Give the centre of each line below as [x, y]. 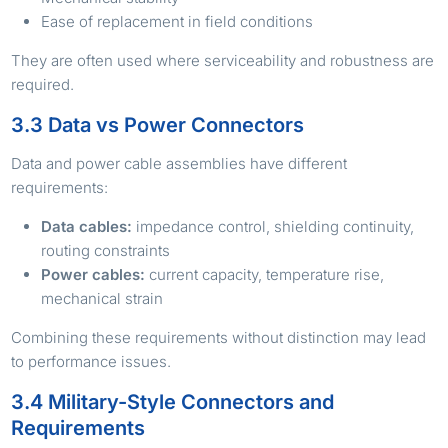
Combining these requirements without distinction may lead [219, 337]
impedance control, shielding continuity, [273, 226]
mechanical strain [102, 298]
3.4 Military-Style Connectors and [173, 401]
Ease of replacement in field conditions [177, 21]
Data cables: [87, 226]
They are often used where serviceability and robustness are [223, 60]
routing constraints [106, 250]
